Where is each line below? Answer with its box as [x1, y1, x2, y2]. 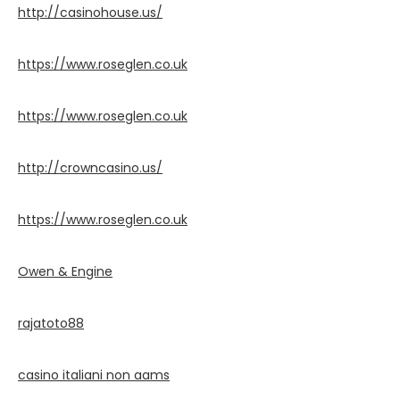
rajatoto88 [18, 314, 84, 332]
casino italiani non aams [18, 366, 170, 384]
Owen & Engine [18, 262, 112, 280]
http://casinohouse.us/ [18, 4, 162, 21]
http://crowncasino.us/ [18, 159, 162, 177]
